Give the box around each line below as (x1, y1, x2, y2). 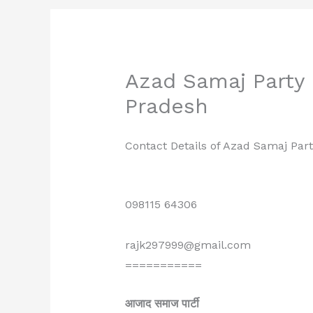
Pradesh (124, 94, 208, 119)
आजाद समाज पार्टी (124, 296, 199, 310)
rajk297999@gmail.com (124, 238, 251, 252)
